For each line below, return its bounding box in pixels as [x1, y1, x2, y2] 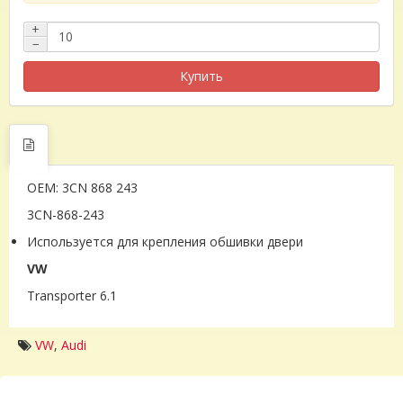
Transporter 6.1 [27, 286, 117, 304]
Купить [180, 67, 223, 85]
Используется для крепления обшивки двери [27, 232, 307, 250]
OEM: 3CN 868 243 [27, 178, 138, 196]
